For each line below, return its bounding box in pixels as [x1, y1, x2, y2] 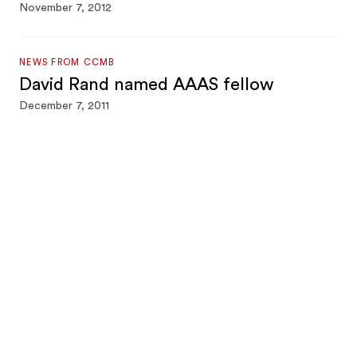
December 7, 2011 [19, 100, 110, 112]
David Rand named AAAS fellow [19, 76, 274, 93]
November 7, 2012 [19, 2, 112, 14]
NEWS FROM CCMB [19, 58, 115, 67]
